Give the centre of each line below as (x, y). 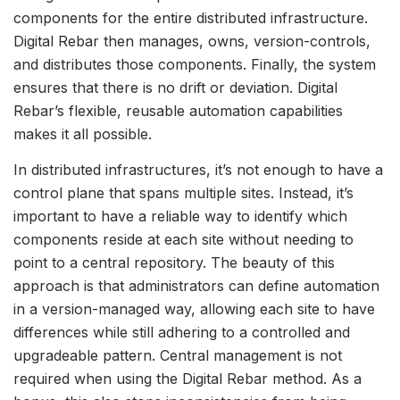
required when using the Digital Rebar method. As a (187, 378)
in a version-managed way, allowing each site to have (194, 308)
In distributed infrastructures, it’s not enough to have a (198, 169)
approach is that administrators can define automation (196, 285)
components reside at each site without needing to (183, 239)
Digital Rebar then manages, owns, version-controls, (192, 41)
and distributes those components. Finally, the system (195, 64)
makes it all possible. (83, 133)
